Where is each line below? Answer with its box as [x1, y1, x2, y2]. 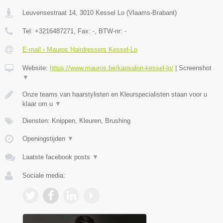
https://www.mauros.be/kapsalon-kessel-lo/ [50, 64, 173, 72]
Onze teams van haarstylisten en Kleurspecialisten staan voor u [22, 91, 207, 99]
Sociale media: [22, 172, 65, 180]
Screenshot [179, 64, 212, 72]
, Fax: [74, 27, 93, 35]
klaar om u [22, 100, 55, 108]
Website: [22, 64, 50, 72]
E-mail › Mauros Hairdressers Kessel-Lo [22, 46, 137, 54]
